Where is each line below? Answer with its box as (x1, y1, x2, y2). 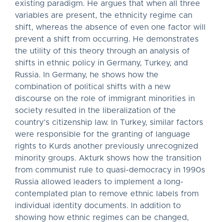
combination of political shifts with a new (15, 83, 170, 91)
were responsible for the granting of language (15, 130, 190, 138)
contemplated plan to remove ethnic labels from (15, 190, 199, 198)
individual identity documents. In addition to (15, 202, 181, 210)
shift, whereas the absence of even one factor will (15, 23, 206, 31)
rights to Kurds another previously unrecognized (15, 142, 198, 150)
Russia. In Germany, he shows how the (15, 71, 159, 79)
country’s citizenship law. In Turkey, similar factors (15, 118, 203, 126)
